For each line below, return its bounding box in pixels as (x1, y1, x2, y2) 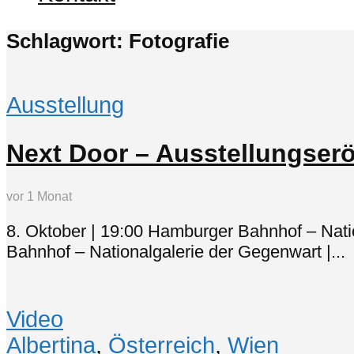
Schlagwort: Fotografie (6, 29, 229, 52)
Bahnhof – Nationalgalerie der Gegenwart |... (6, 242, 345, 262)
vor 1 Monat (6, 189, 72, 203)
